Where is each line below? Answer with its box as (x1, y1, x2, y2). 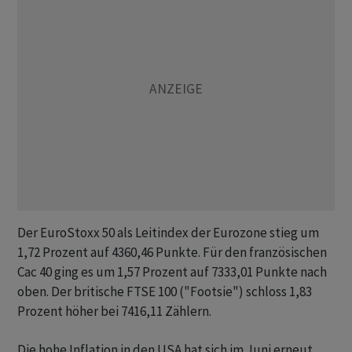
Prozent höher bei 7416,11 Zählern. (17, 302, 211, 320)
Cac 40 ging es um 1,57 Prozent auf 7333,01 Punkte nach (17, 263, 327, 280)
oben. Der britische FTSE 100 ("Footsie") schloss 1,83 (17, 283, 312, 300)
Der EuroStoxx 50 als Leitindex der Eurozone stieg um (17, 224, 319, 241)
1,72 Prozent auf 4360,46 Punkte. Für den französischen (17, 244, 327, 261)
